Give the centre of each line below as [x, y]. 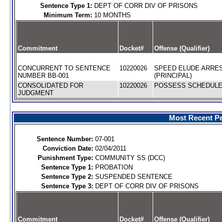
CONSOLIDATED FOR [50, 85]
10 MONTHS [112, 15]
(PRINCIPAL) [173, 76]
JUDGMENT [35, 93]
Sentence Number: [65, 139]
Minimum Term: [68, 15]
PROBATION [114, 167]
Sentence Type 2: [67, 177]
